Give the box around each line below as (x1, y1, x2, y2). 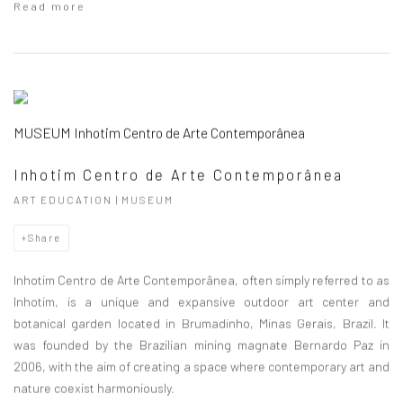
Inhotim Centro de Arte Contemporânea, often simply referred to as (13, 272, 390, 288)
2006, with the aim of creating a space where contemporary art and (13, 358, 390, 374)
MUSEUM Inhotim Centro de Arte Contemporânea (13, 123, 305, 141)
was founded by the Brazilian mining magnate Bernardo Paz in (13, 336, 390, 353)
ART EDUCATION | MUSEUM (13, 193, 174, 206)
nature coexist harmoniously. (13, 380, 175, 396)
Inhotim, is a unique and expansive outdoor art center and (13, 293, 390, 309)
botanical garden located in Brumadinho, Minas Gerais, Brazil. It (13, 315, 390, 331)
